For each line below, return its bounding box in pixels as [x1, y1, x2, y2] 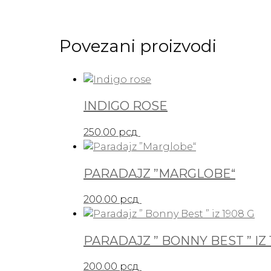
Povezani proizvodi [59, 35, 217, 56]
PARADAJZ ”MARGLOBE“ [83, 166, 235, 181]
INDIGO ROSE [83, 99, 168, 114]
